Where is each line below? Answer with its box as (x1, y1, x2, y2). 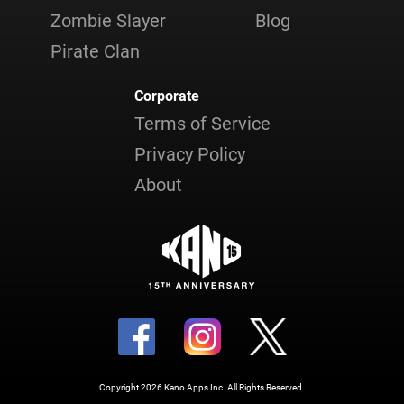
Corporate (133, 87, 199, 105)
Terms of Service (133, 113, 271, 134)
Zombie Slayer (50, 10, 166, 32)
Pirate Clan (50, 41, 140, 62)
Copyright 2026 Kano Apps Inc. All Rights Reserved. (99, 382, 305, 392)
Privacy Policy (133, 143, 245, 165)
